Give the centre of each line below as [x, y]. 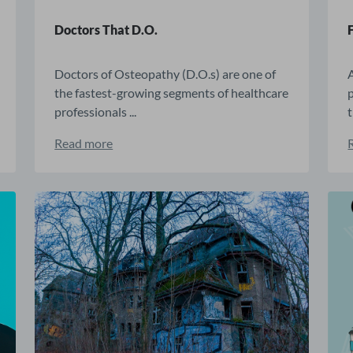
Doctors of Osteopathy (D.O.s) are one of [165, 74]
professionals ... [96, 112]
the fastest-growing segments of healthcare [172, 93]
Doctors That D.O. [106, 30]
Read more [84, 143]
